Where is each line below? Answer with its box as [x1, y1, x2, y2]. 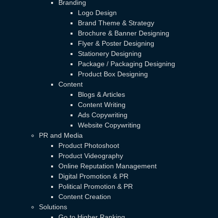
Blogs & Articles [78, 90, 125, 98]
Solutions [39, 202, 67, 211]
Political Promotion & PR [58, 182, 133, 190]
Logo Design [78, 8, 117, 17]
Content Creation [58, 192, 111, 200]
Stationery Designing [78, 49, 142, 57]
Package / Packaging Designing [78, 59, 175, 68]
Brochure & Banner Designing [78, 29, 169, 37]
